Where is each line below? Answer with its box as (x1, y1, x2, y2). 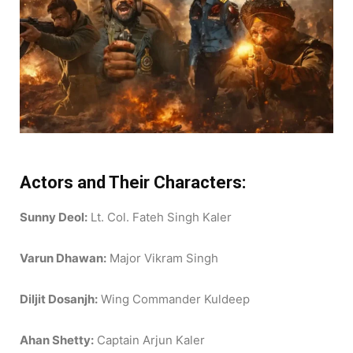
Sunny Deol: (20, 209, 87, 225)
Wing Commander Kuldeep (98, 291, 250, 307)
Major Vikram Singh (106, 250, 218, 266)
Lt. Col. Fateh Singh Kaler (87, 209, 232, 225)
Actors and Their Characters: (20, 172, 246, 192)
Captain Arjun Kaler (94, 332, 205, 347)
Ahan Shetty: (20, 332, 94, 347)
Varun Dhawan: (20, 250, 106, 266)
